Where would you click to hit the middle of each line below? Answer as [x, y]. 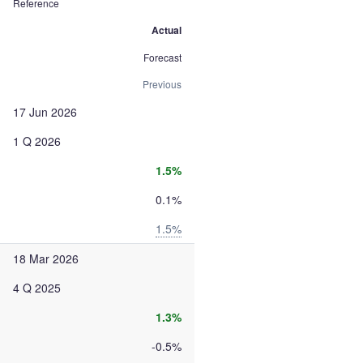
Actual [167, 30]
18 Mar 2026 [46, 258]
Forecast [162, 57]
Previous [162, 84]
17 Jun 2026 [45, 112]
